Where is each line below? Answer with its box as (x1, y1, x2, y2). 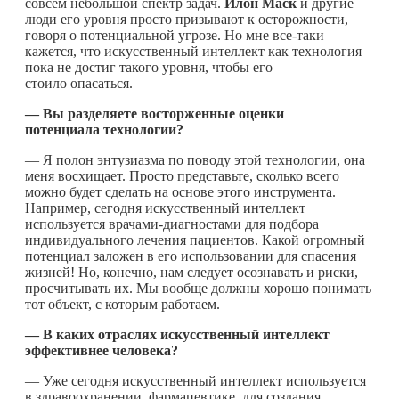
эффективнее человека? (25, 342, 182, 358)
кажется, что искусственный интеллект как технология (25, 43, 362, 59)
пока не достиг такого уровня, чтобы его (25, 59, 273, 75)
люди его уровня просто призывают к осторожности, (25, 11, 348, 27)
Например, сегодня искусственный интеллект (25, 199, 305, 216)
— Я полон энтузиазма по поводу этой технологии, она (25, 151, 365, 167)
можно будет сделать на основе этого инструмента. (25, 183, 336, 199)
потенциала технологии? (25, 121, 183, 137)
